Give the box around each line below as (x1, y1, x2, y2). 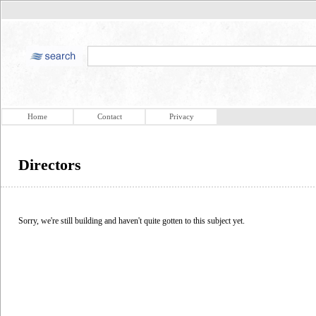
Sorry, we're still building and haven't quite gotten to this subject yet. (18, 215, 245, 226)
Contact (97, 112, 122, 121)
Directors (18, 156, 81, 174)
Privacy (169, 112, 194, 121)
